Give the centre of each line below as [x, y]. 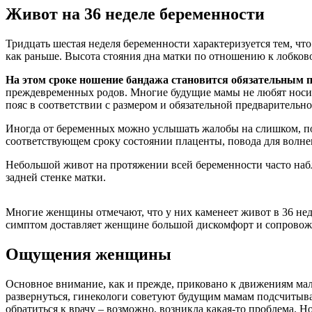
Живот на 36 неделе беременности [135, 14]
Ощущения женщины [88, 254]
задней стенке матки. [56, 177]
